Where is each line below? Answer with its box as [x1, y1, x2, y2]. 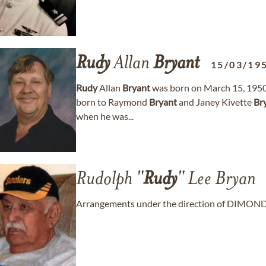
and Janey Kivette [177, 96, 254, 107]
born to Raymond [76, 96, 149, 107]
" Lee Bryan [177, 170, 256, 189]
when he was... [76, 110, 134, 122]
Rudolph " [76, 170, 143, 189]
